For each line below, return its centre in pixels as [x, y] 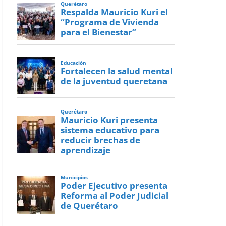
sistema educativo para [110, 130]
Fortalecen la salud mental [117, 71]
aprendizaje [86, 150]
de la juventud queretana [114, 81]
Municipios [74, 177]
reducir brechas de [101, 140]
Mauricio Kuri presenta [109, 120]
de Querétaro [90, 206]
